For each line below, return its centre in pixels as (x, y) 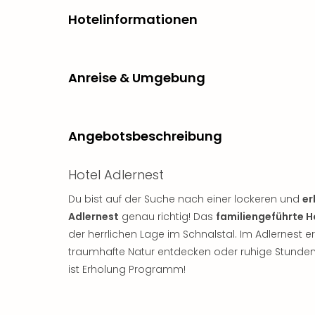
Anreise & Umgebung (137, 77)
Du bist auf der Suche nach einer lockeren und (185, 199)
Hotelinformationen (133, 19)
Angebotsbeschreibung (145, 136)
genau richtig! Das (167, 216)
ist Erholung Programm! (127, 269)
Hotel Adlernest (116, 174)
